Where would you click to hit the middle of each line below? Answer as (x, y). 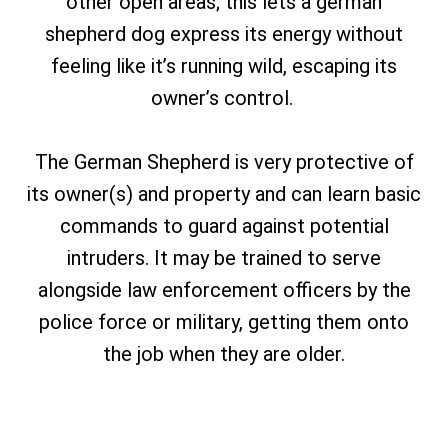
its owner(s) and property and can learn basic (224, 194)
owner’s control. (224, 98)
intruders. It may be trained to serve (224, 258)
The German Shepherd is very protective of (224, 162)
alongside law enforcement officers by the (224, 290)
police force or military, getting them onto (224, 322)
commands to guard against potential (224, 226)
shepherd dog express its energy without (224, 34)
